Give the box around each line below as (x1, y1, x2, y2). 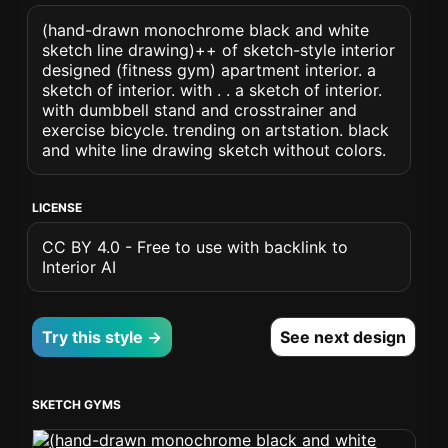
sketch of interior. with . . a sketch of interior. (42, 80, 383, 100)
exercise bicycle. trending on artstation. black (42, 120, 390, 140)
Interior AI (42, 257, 117, 277)
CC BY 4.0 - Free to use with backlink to (42, 237, 349, 257)
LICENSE (32, 200, 83, 215)
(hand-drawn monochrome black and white (42, 20, 370, 40)
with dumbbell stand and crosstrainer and (42, 100, 358, 120)
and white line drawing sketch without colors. (42, 140, 387, 160)
